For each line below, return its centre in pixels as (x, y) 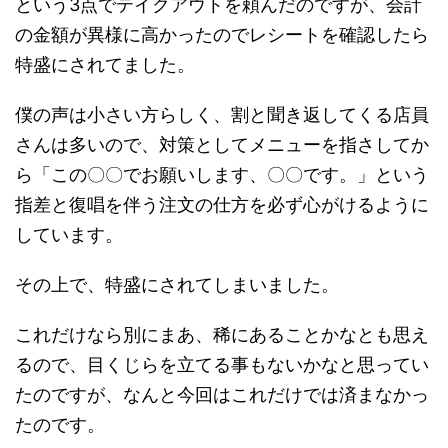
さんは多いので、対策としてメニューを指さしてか (222, 144)
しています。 (69, 234)
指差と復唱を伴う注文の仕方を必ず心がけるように (222, 204)
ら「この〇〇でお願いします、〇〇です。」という (222, 174)
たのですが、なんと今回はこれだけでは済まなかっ (222, 394)
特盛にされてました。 (105, 64)
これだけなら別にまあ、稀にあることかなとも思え (222, 334)
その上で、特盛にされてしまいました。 (177, 284)
